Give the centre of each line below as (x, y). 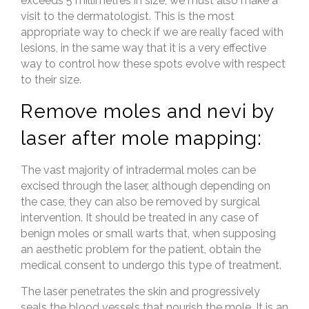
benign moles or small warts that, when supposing (148, 233)
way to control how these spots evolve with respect (153, 64)
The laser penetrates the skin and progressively (140, 291)
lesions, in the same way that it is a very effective (143, 48)
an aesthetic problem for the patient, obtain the (141, 249)
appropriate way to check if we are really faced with (152, 32)
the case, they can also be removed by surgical (140, 202)
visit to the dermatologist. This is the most (128, 16)
